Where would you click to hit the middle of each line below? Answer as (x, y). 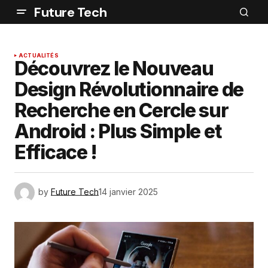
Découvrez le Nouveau (114, 68)
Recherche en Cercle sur (121, 110)
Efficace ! (56, 152)
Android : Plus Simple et (118, 131)
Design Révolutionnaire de (129, 89)
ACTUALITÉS (39, 55)
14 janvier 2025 (128, 191)
